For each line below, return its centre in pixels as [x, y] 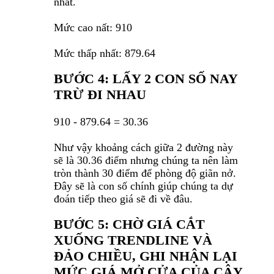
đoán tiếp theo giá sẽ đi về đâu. [123, 199]
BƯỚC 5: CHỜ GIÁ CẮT [129, 224]
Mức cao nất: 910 [93, 28]
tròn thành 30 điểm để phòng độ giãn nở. [145, 173]
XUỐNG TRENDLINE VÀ [133, 240]
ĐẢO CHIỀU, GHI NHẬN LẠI [146, 256]
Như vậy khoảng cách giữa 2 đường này [143, 148]
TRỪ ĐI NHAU [100, 95]
